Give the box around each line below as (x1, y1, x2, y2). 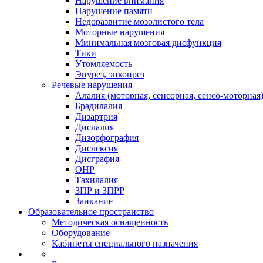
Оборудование (52, 228, 110, 238)
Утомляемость (75, 59, 132, 69)
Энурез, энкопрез (75, 69, 144, 79)
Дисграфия (75, 154, 119, 164)
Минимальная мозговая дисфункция (75, 38, 221, 48)
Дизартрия (75, 112, 117, 122)
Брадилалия (75, 101, 122, 111)
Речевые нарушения (52, 80, 132, 90)
